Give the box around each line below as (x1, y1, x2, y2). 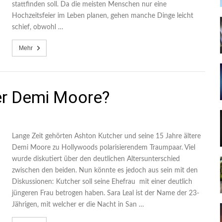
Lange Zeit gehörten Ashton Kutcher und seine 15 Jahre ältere (12, 133, 201, 140)
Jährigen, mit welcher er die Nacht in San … (12, 201, 144, 208)
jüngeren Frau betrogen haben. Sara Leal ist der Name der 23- (12, 190, 199, 197)
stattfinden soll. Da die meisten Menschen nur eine (12, 1, 166, 8)
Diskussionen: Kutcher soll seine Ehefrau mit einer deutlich (12, 178, 192, 185)
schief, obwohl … (12, 24, 63, 31)
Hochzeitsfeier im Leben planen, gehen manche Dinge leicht (12, 12, 193, 19)
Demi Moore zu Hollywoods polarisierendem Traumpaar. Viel (12, 144, 195, 151)
